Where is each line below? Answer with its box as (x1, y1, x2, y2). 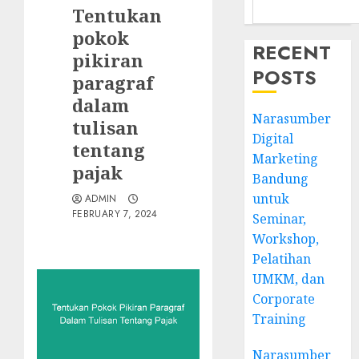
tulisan (72, 115, 139, 139)
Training (252, 310, 307, 328)
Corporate (252, 290, 316, 308)
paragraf (72, 71, 154, 95)
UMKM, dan (252, 270, 325, 288)
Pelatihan (252, 250, 312, 268)
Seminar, (252, 210, 307, 228)
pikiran (72, 48, 143, 72)
